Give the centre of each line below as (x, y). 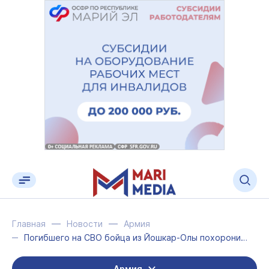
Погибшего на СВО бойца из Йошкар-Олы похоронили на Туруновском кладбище (244, 237)
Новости (85, 224)
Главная (29, 224)
